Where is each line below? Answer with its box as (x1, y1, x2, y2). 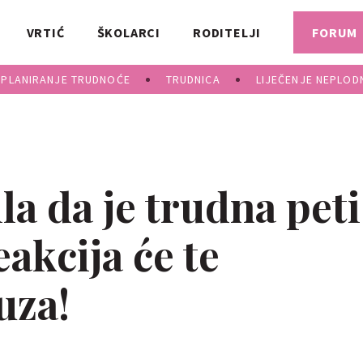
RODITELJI (192, 24, 262, 41)
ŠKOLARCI (96, 24, 160, 41)
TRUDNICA (165, 72, 220, 87)
